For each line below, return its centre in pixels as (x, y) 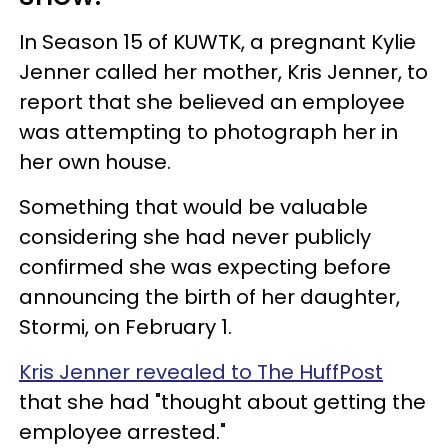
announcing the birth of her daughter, (209, 297)
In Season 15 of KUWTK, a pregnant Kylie (217, 42)
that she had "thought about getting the (222, 402)
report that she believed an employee (212, 102)
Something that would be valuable (193, 207)
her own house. (95, 162)
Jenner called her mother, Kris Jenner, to (223, 72)
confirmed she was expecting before (205, 267)
